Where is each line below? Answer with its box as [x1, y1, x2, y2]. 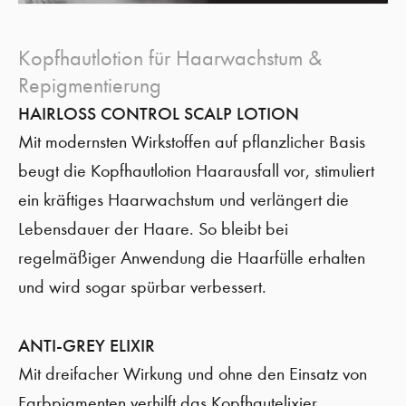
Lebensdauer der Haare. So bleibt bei [18, 218, 288, 239]
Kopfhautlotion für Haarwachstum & [18, 45, 322, 71]
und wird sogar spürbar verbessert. [18, 276, 266, 297]
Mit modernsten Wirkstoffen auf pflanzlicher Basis [18, 131, 365, 152]
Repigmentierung [18, 72, 161, 98]
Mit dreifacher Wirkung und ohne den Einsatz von [18, 363, 367, 384]
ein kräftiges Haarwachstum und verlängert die [18, 189, 349, 210]
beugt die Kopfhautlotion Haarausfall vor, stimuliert [18, 160, 374, 181]
